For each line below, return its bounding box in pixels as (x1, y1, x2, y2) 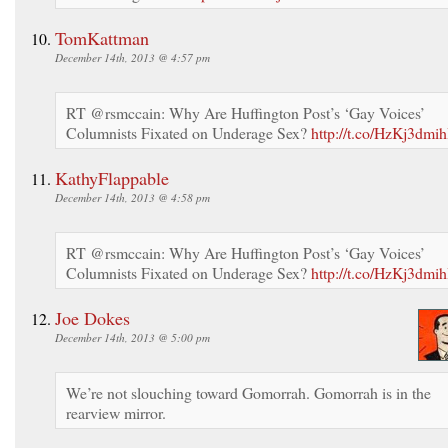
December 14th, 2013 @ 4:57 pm (55, 49, 210, 65)
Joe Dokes (55, 305, 130, 330)
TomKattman (55, 25, 149, 50)
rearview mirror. (66, 401, 166, 423)
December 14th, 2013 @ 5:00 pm (55, 329, 210, 345)
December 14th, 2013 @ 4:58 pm (55, 189, 210, 205)
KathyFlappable (55, 165, 169, 190)
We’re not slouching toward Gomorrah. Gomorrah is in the (66, 381, 431, 403)
